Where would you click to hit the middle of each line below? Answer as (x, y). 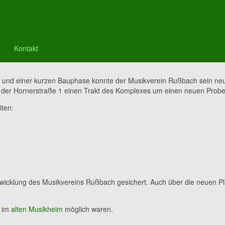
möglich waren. (88, 209)
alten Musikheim (37, 209)
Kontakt (26, 48)
